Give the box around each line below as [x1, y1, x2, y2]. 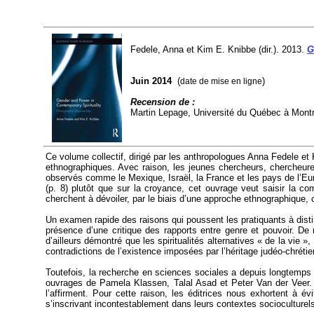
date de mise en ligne [180, 76, 262, 86]
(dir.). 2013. [256, 44, 307, 55]
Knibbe [228, 44, 256, 55]
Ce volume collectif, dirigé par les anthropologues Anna [46, 151, 272, 163]
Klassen [134, 278, 168, 289]
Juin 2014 [130, 76, 172, 86]
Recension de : [130, 97, 195, 107]
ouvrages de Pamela [46, 278, 135, 289]
